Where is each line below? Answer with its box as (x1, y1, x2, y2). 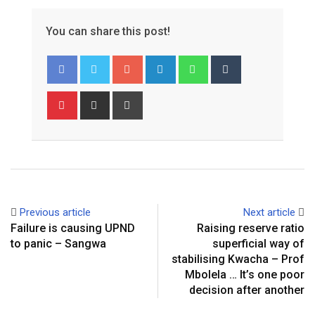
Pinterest (75, 92, 116, 105)
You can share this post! (46, 24, 170, 38)
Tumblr (238, 56, 271, 70)
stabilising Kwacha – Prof (172, 252, 304, 266)
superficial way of (212, 236, 304, 250)
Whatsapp (205, 56, 252, 70)
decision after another (189, 283, 304, 297)
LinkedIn (173, 56, 212, 70)
